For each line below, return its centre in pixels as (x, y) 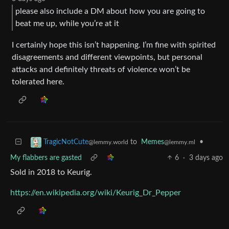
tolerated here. (38, 82)
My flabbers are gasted (46, 158)
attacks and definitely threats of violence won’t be (101, 69)
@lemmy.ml (180, 142)
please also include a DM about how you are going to (110, 12)
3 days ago (206, 158)
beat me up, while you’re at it (67, 24)
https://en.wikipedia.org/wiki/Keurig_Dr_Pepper (96, 192)
